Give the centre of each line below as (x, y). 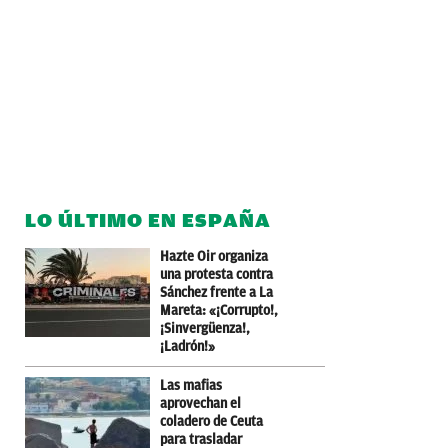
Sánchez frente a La (216, 292)
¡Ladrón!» (187, 346)
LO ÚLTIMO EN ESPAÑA (148, 220)
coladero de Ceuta (211, 421)
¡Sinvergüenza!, (205, 328)
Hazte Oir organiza (214, 256)
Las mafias (191, 385)
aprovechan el (200, 403)
